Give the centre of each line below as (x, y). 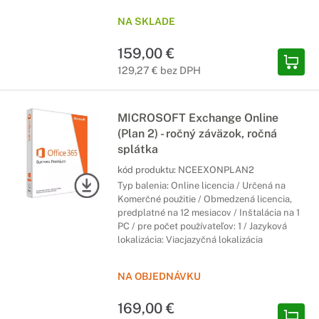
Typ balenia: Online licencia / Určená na (202, 185)
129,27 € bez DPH (159, 70)
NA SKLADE (146, 21)
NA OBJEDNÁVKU (159, 276)
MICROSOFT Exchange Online (198, 118)
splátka (138, 149)
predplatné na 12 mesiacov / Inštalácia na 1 (209, 213)
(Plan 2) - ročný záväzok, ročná (197, 134)
